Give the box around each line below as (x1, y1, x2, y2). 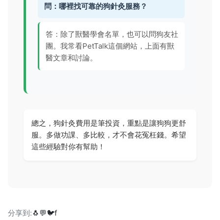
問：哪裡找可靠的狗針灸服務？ (44, 1, 147, 11)
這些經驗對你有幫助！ (31, 141, 105, 151)
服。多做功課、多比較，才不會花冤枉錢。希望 (31, 130, 186, 139)
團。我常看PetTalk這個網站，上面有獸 (45, 41, 174, 51)
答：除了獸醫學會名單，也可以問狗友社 (45, 29, 178, 39)
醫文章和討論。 (45, 53, 97, 63)
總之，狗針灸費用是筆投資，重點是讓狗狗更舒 (31, 118, 186, 128)
